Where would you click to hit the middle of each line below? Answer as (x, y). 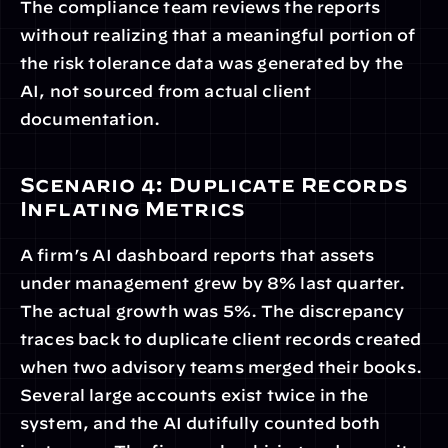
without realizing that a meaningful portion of (218, 35)
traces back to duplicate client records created (221, 339)
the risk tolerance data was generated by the (212, 63)
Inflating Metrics (133, 208)
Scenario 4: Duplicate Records (214, 184)
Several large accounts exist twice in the (194, 395)
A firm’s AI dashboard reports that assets (197, 255)
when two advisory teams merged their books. (221, 367)
